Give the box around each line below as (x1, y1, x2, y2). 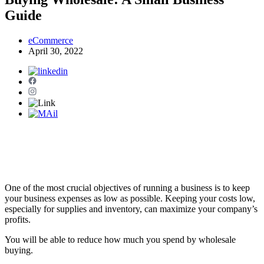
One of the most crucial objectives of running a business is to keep (5, 182, 250, 193)
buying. (5, 245, 35, 255)
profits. (5, 214, 33, 225)
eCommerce (28, 35, 73, 45)
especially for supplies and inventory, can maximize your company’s (5, 203, 258, 214)
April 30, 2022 (28, 45, 83, 56)
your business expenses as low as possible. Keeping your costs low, (5, 193, 255, 203)
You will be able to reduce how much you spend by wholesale (5, 234, 236, 245)
